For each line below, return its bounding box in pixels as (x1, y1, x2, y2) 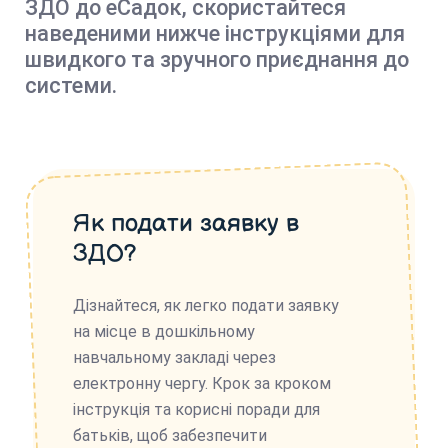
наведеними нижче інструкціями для (25, 21, 405, 46)
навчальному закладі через (73, 348, 276, 367)
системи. (25, 73, 117, 98)
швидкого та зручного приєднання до (25, 47, 409, 72)
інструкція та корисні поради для (73, 400, 320, 419)
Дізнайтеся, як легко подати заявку (73, 296, 339, 315)
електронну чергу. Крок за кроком (73, 374, 331, 393)
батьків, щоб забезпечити (73, 426, 267, 445)
